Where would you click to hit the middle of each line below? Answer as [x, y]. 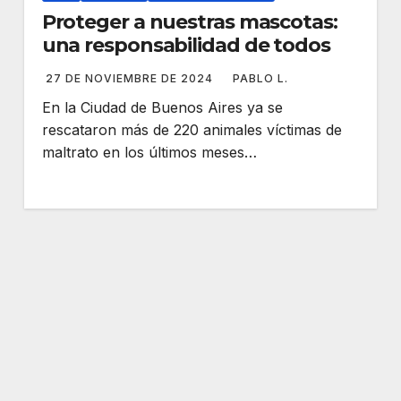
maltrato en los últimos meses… [149, 152]
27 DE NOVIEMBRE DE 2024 [131, 78]
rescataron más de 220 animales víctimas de [192, 130]
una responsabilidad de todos [186, 45]
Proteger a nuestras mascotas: [189, 22]
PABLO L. [260, 78]
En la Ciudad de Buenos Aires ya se [162, 107]
